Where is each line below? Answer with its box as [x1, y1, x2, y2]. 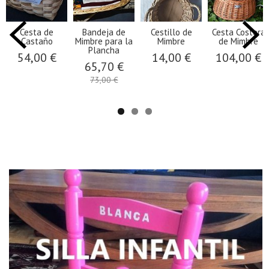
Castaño [20, 35, 53, 47]
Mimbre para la [75, 35, 133, 47]
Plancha [88, 44, 119, 56]
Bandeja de [82, 26, 125, 38]
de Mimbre [219, 35, 258, 47]
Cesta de [20, 26, 53, 38]
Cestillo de [150, 26, 192, 38]
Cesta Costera [211, 26, 265, 38]
